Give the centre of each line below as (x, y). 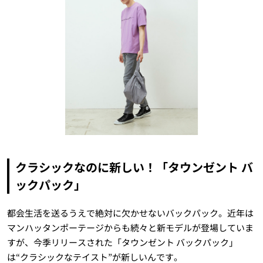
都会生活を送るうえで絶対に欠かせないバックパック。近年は (130, 213)
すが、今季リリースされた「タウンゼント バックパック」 (122, 242)
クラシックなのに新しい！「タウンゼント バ (134, 167)
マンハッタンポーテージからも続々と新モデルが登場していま (130, 228)
